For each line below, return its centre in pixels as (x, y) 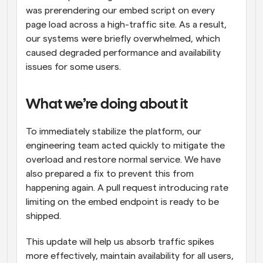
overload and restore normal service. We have (123, 160)
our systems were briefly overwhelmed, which (123, 39)
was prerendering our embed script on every (120, 11)
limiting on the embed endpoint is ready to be (122, 202)
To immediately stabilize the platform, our (114, 131)
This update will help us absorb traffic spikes (120, 242)
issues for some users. (73, 67)
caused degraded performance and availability (123, 53)
